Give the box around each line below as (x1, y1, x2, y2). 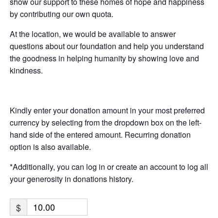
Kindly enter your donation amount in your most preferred (10, 105, 205, 116)
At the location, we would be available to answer (10, 28, 176, 40)
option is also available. (10, 141, 91, 153)
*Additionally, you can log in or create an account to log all (10, 161, 208, 173)
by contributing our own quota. (10, 8, 113, 20)
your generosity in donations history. (10, 173, 133, 185)
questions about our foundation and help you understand (10, 40, 204, 52)
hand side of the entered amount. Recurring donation (10, 129, 191, 141)
